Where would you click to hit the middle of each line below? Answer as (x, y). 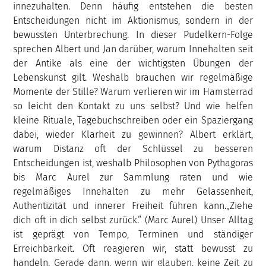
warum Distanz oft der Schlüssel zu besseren (133, 148)
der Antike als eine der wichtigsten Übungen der (133, 63)
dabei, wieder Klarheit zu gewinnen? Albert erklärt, (133, 134)
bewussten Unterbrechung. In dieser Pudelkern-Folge (133, 34)
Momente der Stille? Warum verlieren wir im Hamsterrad (133, 91)
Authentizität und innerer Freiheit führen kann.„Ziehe (133, 205)
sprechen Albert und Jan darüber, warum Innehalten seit (133, 49)
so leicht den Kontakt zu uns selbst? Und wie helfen (133, 106)
